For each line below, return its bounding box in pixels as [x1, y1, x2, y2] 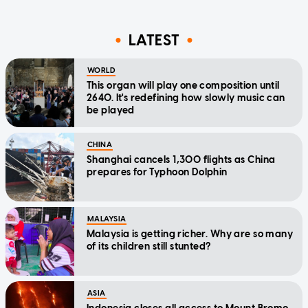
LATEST [128, 31, 180, 50]
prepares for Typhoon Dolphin [87, 166, 228, 178]
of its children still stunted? [87, 240, 211, 252]
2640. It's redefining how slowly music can [87, 91, 285, 104]
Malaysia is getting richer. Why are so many [87, 228, 294, 240]
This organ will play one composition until [87, 79, 280, 91]
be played [87, 104, 135, 116]
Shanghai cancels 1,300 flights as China [87, 153, 276, 166]
